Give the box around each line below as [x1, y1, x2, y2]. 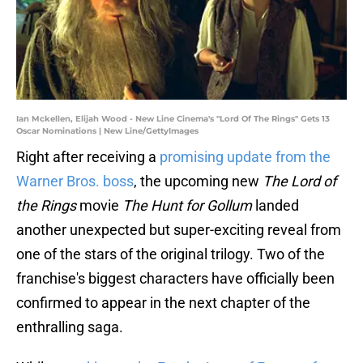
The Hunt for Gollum [122, 197, 252, 215]
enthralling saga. [16, 318, 123, 336]
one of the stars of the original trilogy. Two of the [16, 246, 325, 263]
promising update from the [160, 148, 331, 166]
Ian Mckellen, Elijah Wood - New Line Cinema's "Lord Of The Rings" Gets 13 [16, 113, 330, 125]
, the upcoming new [134, 173, 263, 190]
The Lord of [263, 173, 336, 190]
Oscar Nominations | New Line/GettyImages [16, 126, 199, 137]
